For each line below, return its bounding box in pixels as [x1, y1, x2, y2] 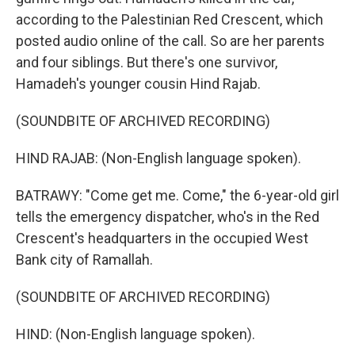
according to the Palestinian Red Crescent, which [16, 11, 323, 28]
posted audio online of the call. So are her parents [16, 32, 325, 49]
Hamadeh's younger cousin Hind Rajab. [16, 75, 261, 92]
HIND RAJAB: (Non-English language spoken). [16, 150, 301, 166]
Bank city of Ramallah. [16, 251, 153, 268]
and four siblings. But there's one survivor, [16, 54, 277, 71]
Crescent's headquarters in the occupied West [16, 230, 308, 246]
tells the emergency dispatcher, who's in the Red [16, 208, 319, 225]
